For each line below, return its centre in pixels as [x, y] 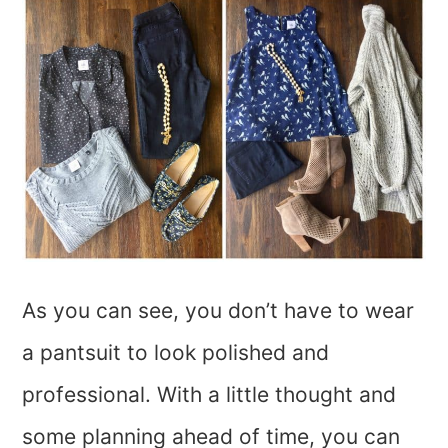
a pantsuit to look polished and [176, 352]
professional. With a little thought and [209, 394]
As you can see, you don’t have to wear [218, 310]
